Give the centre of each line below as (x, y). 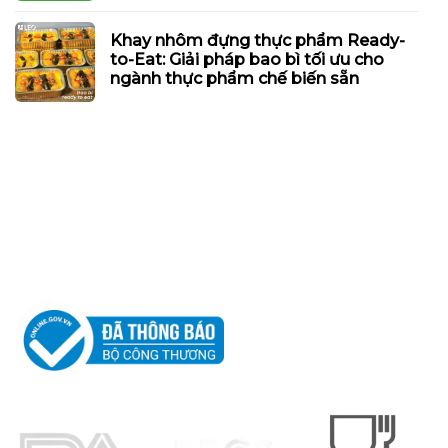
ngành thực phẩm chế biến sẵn (234, 78)
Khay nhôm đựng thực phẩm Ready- (257, 40)
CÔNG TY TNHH (71, 236)
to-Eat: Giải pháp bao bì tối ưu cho (247, 59)
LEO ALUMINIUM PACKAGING (120, 257)
